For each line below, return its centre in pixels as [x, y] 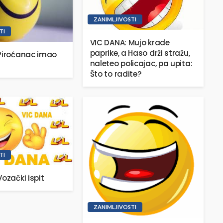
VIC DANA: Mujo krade [130, 42]
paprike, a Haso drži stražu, [140, 53]
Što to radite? [115, 74]
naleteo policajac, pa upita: [141, 63]
